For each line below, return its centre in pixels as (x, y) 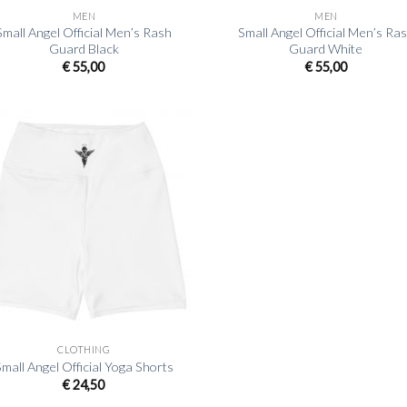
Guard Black (84, 49)
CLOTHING (84, 349)
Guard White (326, 49)
